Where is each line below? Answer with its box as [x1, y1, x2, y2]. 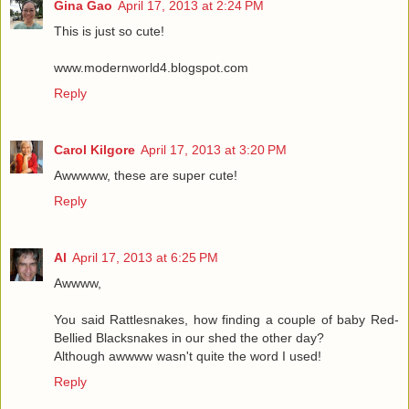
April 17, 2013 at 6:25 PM [72, 250, 218, 266]
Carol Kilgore [54, 142, 135, 158]
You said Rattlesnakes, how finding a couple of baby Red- [54, 312, 399, 328]
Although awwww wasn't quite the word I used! [54, 349, 321, 364]
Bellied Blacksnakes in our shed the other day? [54, 330, 324, 346]
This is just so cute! [54, 24, 164, 39]
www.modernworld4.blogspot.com [54, 60, 248, 76]
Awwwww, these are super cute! [54, 168, 237, 184]
